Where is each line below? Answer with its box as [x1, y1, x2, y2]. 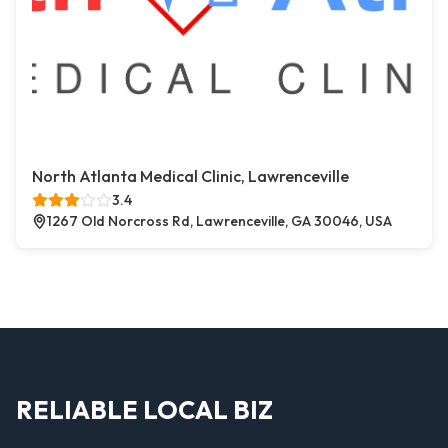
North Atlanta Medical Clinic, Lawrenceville [32, 166, 349, 186]
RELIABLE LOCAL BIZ [16, 394, 273, 426]
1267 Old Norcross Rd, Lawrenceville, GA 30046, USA [47, 212, 392, 230]
